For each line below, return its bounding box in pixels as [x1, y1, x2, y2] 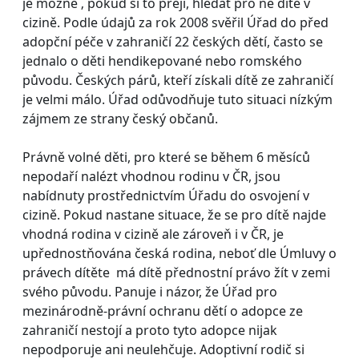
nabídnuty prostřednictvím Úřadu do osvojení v [22, 186, 309, 204]
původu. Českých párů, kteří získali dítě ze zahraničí [22, 71, 333, 89]
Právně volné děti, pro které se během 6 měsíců [22, 147, 310, 166]
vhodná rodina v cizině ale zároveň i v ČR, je [22, 224, 284, 243]
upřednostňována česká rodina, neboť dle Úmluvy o [22, 244, 337, 262]
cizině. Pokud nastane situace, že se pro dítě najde [22, 205, 326, 224]
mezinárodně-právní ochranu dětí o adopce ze [22, 301, 303, 320]
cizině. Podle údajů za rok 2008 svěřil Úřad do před [22, 13, 329, 31]
